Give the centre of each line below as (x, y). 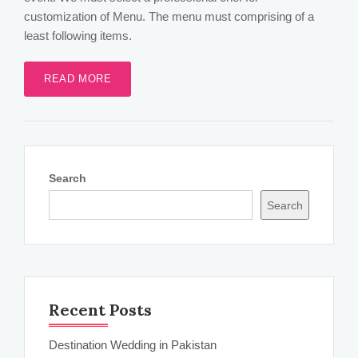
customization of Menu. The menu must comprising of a (169, 16)
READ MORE (78, 79)
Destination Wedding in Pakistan (133, 345)
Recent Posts (100, 310)
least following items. (78, 36)
